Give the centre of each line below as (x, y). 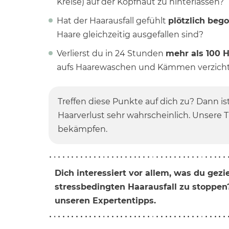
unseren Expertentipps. (105, 201)
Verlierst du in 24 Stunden (111, 53)
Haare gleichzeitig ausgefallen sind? (130, 35)
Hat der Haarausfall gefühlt (112, 21)
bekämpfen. (82, 129)
